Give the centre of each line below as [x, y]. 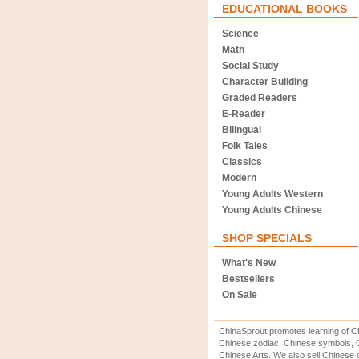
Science [240, 34]
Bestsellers [248, 279]
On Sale [240, 295]
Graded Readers [260, 98]
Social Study [250, 66]
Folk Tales [245, 146]
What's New [249, 263]
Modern [239, 178]
